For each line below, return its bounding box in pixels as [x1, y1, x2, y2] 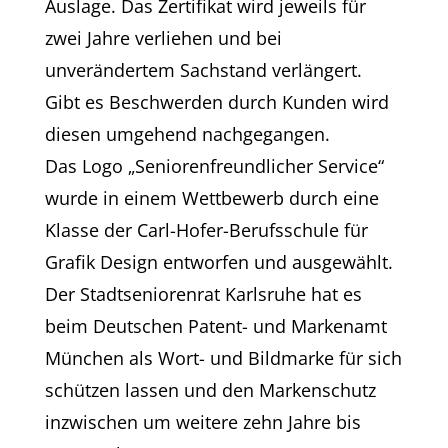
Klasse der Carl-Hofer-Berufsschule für [44, 217, 368, 242]
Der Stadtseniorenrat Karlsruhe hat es [44, 281, 362, 306]
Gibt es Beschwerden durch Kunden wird [44, 89, 389, 114]
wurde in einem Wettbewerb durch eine [44, 185, 379, 210]
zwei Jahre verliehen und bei [44, 25, 282, 50]
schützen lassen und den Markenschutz [44, 377, 376, 402]
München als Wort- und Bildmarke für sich [44, 345, 402, 370]
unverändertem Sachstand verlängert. [44, 57, 362, 82]
